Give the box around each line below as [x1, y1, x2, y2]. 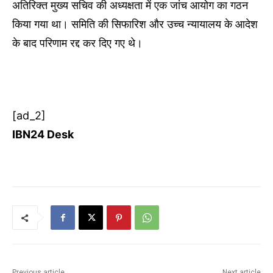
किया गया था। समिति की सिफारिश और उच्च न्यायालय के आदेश [12, 18, 258, 31]
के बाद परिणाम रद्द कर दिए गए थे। [12, 37, 143, 50]
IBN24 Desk [12, 128, 74, 141]
